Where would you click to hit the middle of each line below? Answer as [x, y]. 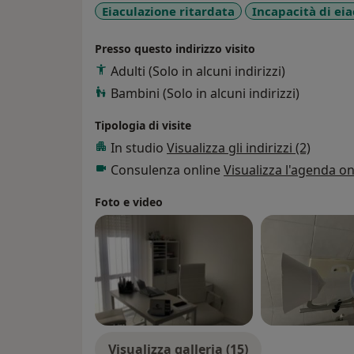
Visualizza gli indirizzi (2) [239, 148]
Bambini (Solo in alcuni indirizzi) [205, 94]
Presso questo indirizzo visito [175, 49]
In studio [139, 148]
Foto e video [129, 202]
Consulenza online [167, 170]
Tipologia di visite [143, 126]
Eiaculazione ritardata [168, 11]
